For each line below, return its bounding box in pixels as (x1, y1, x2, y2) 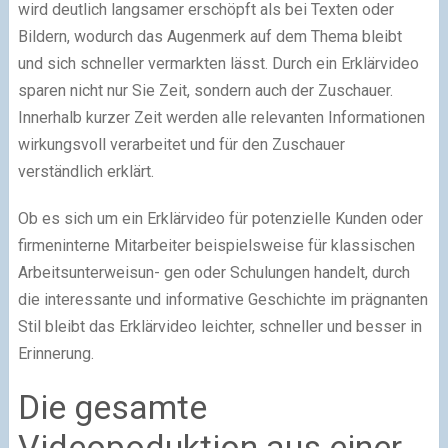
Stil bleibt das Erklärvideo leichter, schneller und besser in (17, 317, 422, 336)
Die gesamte (17, 387, 207, 427)
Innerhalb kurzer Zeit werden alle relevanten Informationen (17, 108, 425, 127)
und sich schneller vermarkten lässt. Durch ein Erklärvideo (17, 54, 419, 73)
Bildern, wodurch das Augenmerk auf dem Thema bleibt (17, 27, 402, 46)
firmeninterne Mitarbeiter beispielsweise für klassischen (17, 236, 415, 255)
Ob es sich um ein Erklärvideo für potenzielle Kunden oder (17, 209, 423, 228)
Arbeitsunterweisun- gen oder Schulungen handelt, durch (17, 263, 410, 282)
